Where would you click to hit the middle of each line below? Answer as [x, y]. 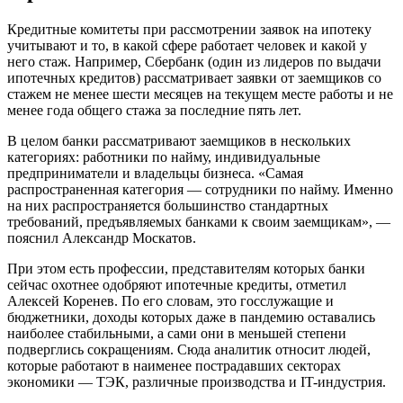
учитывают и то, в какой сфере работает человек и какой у [187, 45]
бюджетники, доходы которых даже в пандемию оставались [191, 317]
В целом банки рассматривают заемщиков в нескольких [179, 140]
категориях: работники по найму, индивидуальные [164, 157]
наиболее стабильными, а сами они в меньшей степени [177, 333]
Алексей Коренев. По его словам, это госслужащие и [170, 300]
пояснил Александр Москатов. [102, 237]
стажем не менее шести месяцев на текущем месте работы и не [200, 94]
